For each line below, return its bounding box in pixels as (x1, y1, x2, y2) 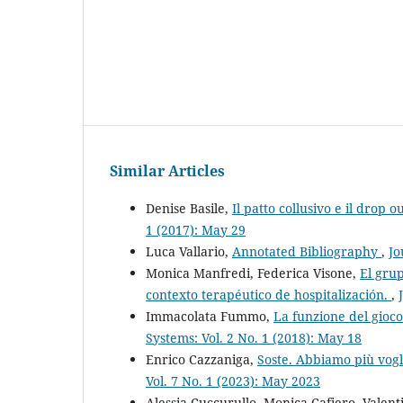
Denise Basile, (146, 200, 232, 218)
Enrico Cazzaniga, (146, 351, 257, 369)
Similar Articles (110, 161, 225, 182)
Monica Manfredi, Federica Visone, (146, 264, 360, 282)
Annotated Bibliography (232, 243, 381, 261)
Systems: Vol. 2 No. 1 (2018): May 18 (146, 329, 362, 347)
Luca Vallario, (146, 243, 232, 261)
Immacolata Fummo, (146, 308, 273, 326)
